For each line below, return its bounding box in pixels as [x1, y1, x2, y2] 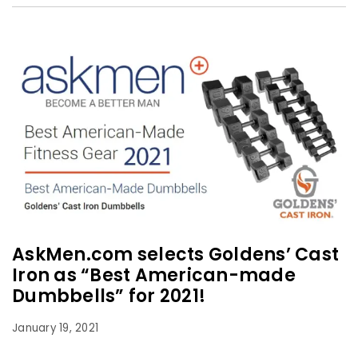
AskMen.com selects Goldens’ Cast [12, 242, 339, 268]
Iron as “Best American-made [12, 263, 296, 288]
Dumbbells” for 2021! [12, 284, 205, 309]
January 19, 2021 [12, 320, 98, 336]
